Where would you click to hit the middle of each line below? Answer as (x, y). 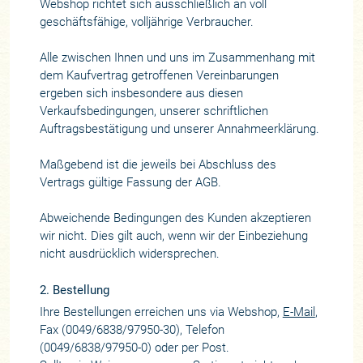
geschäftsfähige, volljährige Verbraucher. (146, 22)
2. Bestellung (74, 290)
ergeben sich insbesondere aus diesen (141, 94)
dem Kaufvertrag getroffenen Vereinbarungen (159, 76)
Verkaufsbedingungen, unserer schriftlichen (154, 111)
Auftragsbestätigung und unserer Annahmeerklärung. (179, 129)
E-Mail (299, 312)
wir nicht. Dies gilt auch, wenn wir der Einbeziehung (173, 236)
